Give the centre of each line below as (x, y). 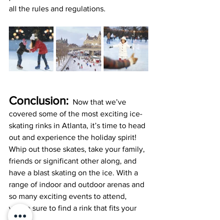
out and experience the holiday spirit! (74, 137)
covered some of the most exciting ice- (76, 114)
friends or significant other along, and (74, 161)
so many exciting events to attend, (69, 196)
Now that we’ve (98, 102)
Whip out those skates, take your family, (78, 149)
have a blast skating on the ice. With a (74, 173)
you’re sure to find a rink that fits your (74, 208)
